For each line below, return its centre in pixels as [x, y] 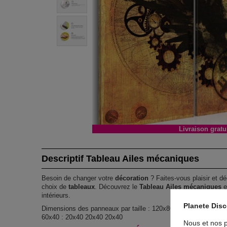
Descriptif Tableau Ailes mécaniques [121, 158]
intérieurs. [56, 195]
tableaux [82, 186]
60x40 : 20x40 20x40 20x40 [82, 217]
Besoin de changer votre [79, 178]
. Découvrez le [117, 186]
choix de [55, 186]
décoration [132, 178]
